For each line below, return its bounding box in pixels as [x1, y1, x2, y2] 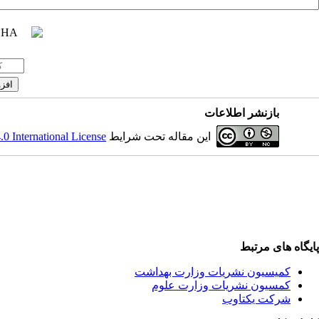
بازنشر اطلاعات [204, 107, 280, 119]
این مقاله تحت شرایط [106, 130, 211, 142]
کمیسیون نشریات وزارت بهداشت [135, 266, 291, 278]
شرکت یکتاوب [222, 293, 291, 305]
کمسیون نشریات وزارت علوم [152, 279, 291, 291]
